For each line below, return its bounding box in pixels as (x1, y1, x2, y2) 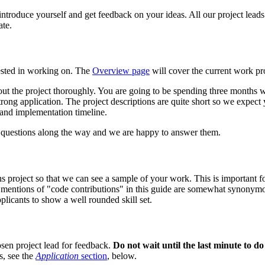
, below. (107, 251, 137, 261)
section (79, 251, 107, 261)
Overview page (92, 66, 150, 76)
